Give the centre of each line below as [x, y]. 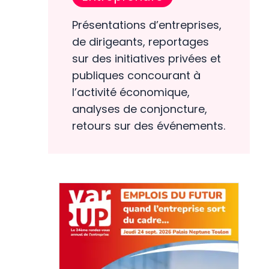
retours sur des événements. [149, 125]
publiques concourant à [136, 75]
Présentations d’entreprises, [147, 25]
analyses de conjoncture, [140, 109]
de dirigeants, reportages [141, 41]
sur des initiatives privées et [147, 58]
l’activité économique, [131, 92]
